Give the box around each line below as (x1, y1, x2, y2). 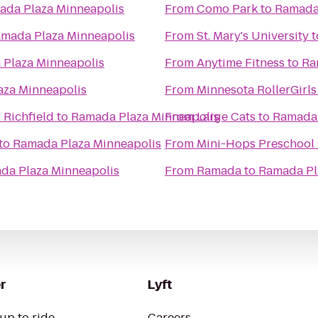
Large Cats (197, 109, 256, 125)
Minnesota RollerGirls (197, 82, 317, 98)
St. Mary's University (197, 28, 309, 44)
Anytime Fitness (197, 55, 285, 71)
